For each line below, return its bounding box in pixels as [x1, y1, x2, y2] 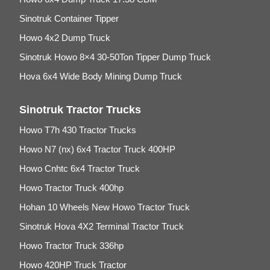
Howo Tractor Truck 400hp [19, 183, 124, 193]
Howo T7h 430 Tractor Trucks [19, 125, 137, 136]
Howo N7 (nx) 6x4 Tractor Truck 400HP [19, 144, 176, 155]
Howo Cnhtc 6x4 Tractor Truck [19, 163, 140, 174]
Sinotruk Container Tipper [19, 13, 119, 24]
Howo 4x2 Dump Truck [19, 33, 111, 43]
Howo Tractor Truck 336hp [19, 240, 124, 251]
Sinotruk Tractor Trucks [19, 104, 142, 116]
